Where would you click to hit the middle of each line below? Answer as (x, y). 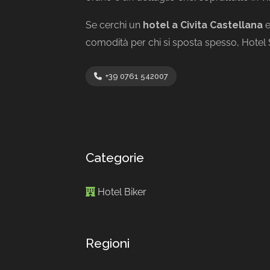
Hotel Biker (122, 192)
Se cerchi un (114, 25)
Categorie (115, 158)
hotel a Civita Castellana (203, 25)
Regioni (108, 243)
